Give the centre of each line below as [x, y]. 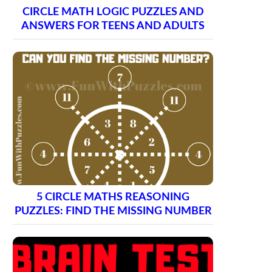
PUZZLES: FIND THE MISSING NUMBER [113, 211]
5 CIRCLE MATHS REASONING [113, 197]
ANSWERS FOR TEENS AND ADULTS [113, 26]
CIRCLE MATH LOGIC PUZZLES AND [113, 12]
